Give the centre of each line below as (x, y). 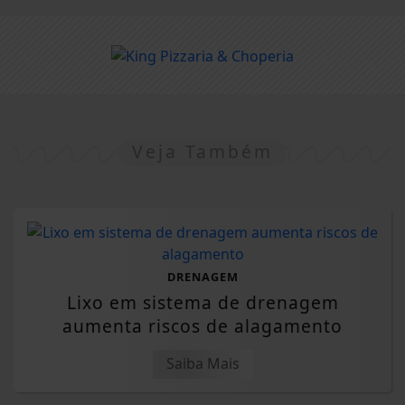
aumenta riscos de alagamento (202, 326)
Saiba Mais (202, 364)
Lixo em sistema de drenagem (202, 303)
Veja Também (202, 152)
